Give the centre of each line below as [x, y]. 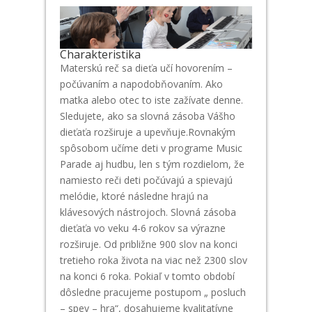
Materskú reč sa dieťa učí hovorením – [146, 68]
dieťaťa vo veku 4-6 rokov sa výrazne [142, 228]
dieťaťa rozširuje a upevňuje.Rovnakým [147, 132]
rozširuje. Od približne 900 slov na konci [148, 244]
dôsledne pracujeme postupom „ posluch [153, 292]
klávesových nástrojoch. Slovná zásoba [148, 212]
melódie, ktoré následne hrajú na [134, 196]
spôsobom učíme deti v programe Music [151, 148]
